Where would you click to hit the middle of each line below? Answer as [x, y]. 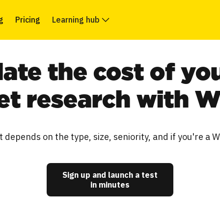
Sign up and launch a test [110, 175]
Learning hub [76, 20]
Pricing [28, 20]
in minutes [110, 185]
